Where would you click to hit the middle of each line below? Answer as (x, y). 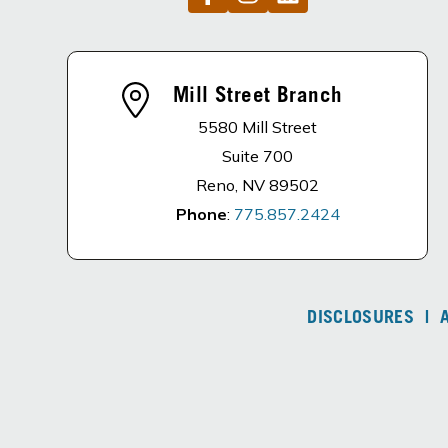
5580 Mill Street (258, 127)
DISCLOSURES (361, 319)
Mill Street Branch (257, 97)
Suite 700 (258, 156)
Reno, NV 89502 (258, 185)
